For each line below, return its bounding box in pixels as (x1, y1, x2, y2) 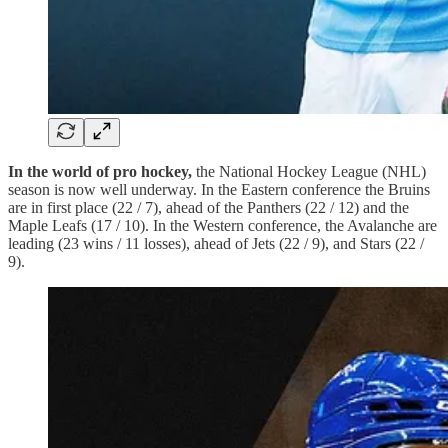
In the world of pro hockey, (8, 163, 196, 181)
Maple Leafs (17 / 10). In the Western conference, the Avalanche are (8, 217, 437, 235)
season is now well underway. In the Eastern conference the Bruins (8, 181, 430, 199)
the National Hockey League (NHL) (196, 163, 426, 181)
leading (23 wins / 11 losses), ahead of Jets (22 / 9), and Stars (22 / (8, 235, 424, 253)
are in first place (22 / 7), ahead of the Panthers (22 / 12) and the (8, 199, 409, 217)
